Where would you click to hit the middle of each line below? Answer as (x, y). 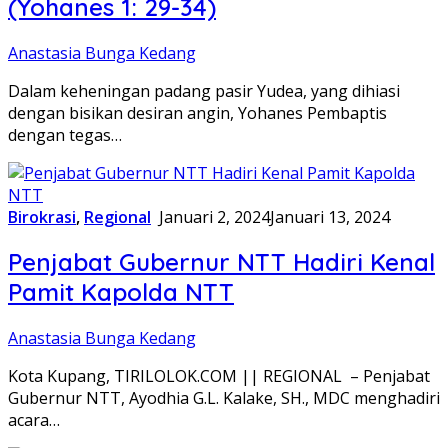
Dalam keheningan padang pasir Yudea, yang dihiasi (204, 90)
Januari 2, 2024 (214, 216)
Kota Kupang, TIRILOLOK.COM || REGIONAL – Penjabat (219, 376)
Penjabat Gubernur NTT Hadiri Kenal (221, 262)
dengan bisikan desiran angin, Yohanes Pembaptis (197, 112)
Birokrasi (42, 216)
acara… (34, 420)
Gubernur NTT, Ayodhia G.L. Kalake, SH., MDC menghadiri (224, 398)
